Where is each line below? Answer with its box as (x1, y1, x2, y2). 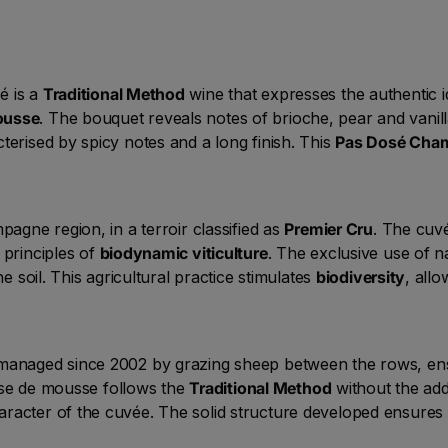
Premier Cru (284, 218, 373, 239)
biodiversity (315, 266, 406, 287)
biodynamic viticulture (99, 242, 268, 263)
